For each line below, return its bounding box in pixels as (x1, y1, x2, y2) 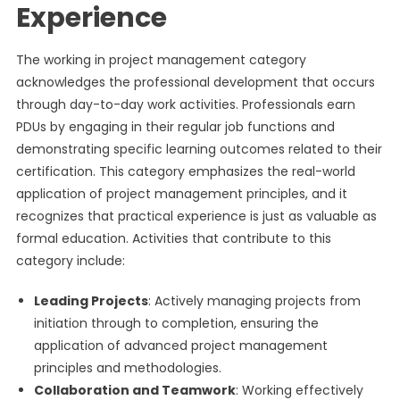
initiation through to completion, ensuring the (33, 314, 319, 332)
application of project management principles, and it (15, 185, 347, 203)
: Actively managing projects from (147, 292, 361, 310)
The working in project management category (15, 51, 306, 69)
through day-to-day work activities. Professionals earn (15, 96, 355, 113)
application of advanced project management (33, 337, 328, 354)
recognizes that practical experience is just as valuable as (15, 207, 377, 225)
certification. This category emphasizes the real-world (15, 162, 355, 180)
